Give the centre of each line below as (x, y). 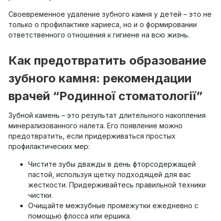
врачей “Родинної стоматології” (106, 96)
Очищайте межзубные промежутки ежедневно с (113, 205)
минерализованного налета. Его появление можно (95, 126)
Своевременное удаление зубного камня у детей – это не (110, 14)
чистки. (40, 195)
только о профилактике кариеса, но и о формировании (103, 24)
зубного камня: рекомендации (100, 78)
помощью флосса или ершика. (80, 216)
